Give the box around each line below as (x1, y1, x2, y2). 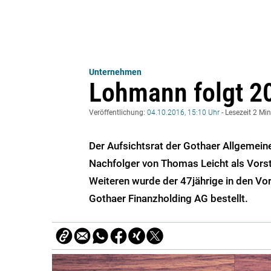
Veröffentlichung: (89, 108, 147, 117)
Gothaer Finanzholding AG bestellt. (89, 192, 248, 205)
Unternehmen (89, 67, 142, 77)
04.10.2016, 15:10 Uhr (147, 108, 220, 117)
